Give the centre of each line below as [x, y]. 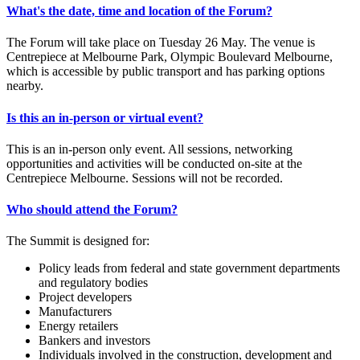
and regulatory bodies [93, 283]
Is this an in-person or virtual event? [105, 117]
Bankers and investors [94, 341]
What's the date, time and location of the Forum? [139, 10]
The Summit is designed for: [78, 241]
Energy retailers [78, 326]
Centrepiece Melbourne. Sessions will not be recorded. [145, 178]
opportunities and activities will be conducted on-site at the [154, 163]
